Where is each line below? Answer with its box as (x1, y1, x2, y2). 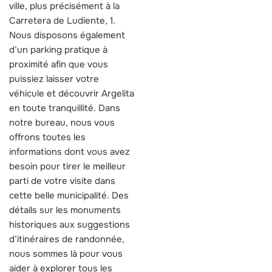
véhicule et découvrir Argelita (9, 87, 134, 100)
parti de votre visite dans (9, 174, 115, 187)
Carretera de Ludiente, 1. (9, 14, 115, 27)
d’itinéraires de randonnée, (9, 233, 124, 245)
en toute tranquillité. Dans (9, 101, 120, 114)
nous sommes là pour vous (9, 247, 123, 260)
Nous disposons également (9, 29, 125, 41)
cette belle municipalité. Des (9, 189, 129, 202)
